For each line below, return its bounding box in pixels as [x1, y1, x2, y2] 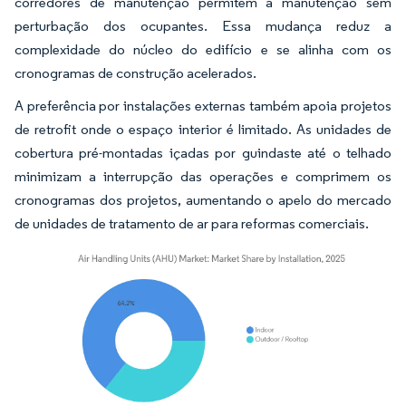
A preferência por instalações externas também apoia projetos [14, 96, 391, 114]
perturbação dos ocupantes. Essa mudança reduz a [14, 16, 391, 34]
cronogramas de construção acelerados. [14, 63, 256, 82]
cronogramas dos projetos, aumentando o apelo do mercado [14, 190, 391, 208]
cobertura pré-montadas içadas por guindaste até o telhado [14, 143, 391, 161]
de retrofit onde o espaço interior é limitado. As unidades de [14, 120, 391, 138]
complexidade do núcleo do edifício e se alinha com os [14, 40, 391, 58]
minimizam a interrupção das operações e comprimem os [14, 167, 391, 185]
